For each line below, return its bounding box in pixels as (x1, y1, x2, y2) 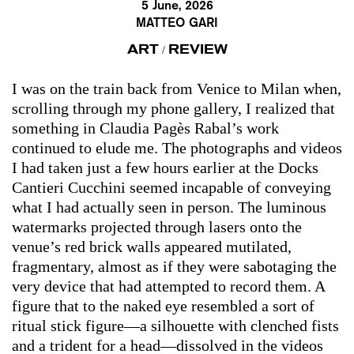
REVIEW (168, 42, 228, 58)
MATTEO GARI (136, 15, 218, 31)
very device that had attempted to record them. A (12, 277, 325, 296)
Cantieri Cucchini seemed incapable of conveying (12, 179, 331, 197)
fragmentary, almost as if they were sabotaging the (12, 258, 337, 276)
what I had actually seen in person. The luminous (12, 198, 326, 217)
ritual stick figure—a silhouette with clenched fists (12, 317, 339, 335)
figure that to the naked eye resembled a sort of (12, 297, 314, 315)
